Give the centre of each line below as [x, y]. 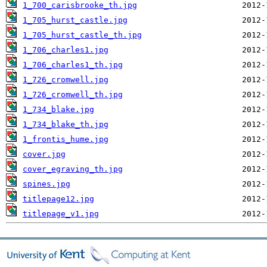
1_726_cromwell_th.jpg [73, 94]
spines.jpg [46, 184]
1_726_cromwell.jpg [66, 80]
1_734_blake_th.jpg [66, 124]
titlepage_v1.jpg [61, 214]
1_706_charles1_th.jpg [73, 65]
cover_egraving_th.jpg [73, 169]
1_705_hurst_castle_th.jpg [82, 35]
